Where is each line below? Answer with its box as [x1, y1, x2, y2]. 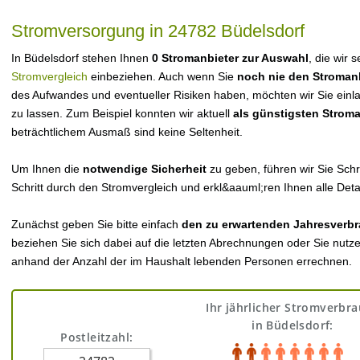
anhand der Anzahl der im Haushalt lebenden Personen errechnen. [11, 255, 352, 268]
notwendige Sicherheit [83, 162, 207, 175]
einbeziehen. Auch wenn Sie [88, 70, 237, 83]
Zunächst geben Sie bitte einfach [11, 218, 182, 231]
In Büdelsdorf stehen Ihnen [11, 51, 152, 64]
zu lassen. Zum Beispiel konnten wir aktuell [11, 107, 233, 120]
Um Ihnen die [11, 162, 83, 175]
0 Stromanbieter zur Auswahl [152, 51, 309, 64]
